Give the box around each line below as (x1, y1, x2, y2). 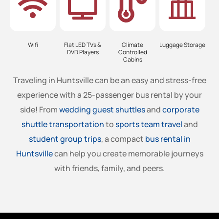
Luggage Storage (159, 40, 205, 49)
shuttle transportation (21, 118, 104, 130)
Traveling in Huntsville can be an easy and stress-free (13, 74, 206, 86)
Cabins (123, 55, 142, 64)
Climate (122, 40, 143, 49)
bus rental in (145, 133, 191, 144)
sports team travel (115, 118, 182, 130)
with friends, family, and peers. (54, 162, 165, 174)
